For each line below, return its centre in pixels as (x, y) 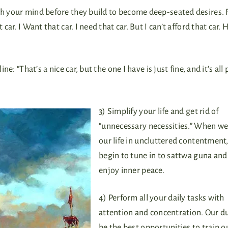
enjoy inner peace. (132, 170)
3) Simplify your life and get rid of (159, 111)
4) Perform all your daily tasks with (162, 198)
